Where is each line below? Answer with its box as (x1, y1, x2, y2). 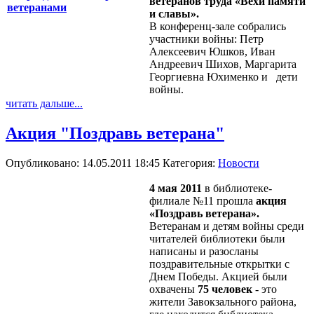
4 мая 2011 (149, 182, 202, 194)
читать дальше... (6, 97, 83, 109)
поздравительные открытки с (149, 257, 289, 270)
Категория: (163, 156, 218, 169)
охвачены (149, 282, 198, 295)
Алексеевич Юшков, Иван (149, 45, 275, 57)
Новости (218, 156, 259, 169)
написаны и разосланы (149, 245, 259, 257)
